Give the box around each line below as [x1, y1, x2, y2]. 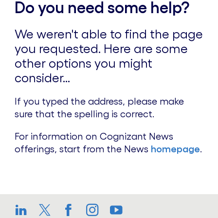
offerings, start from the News [15, 144, 151, 155]
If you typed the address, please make [15, 96, 184, 107]
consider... [15, 71, 70, 85]
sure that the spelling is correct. [15, 109, 154, 120]
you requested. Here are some [15, 41, 188, 56]
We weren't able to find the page [15, 27, 203, 41]
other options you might [15, 56, 152, 71]
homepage [151, 144, 200, 155]
